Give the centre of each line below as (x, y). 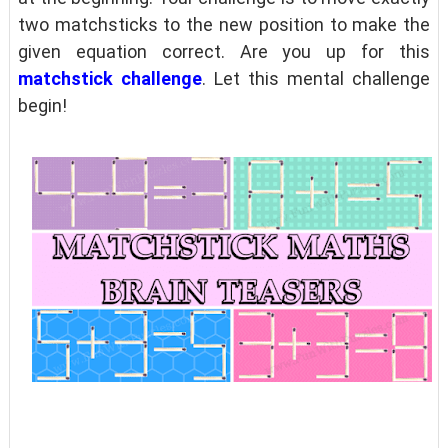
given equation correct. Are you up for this (224, 51)
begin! (42, 105)
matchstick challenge (109, 78)
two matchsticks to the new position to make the (224, 24)
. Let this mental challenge (316, 78)
